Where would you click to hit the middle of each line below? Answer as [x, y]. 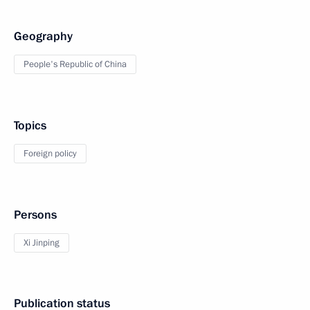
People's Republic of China [75, 65]
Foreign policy [50, 154]
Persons [35, 215]
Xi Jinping [42, 243]
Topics [30, 126]
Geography [43, 37]
